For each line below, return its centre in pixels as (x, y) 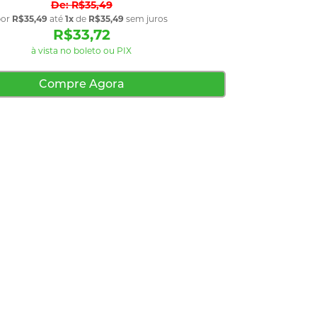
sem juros (146, 18)
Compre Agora (81, 83)
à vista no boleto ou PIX (82, 50)
